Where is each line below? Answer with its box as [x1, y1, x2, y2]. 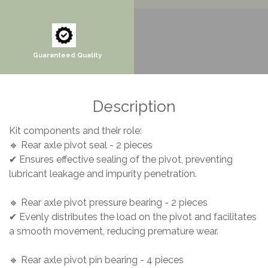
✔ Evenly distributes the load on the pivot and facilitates [9, 211, 257, 223]
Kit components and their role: [9, 125, 149, 137]
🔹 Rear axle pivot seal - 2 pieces [9, 139, 160, 151]
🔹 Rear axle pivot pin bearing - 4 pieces [9, 254, 191, 266]
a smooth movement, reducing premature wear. [9, 226, 226, 237]
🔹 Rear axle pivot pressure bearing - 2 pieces [9, 197, 215, 209]
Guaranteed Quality [32, 51, 102, 60]
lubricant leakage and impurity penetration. [9, 168, 204, 180]
